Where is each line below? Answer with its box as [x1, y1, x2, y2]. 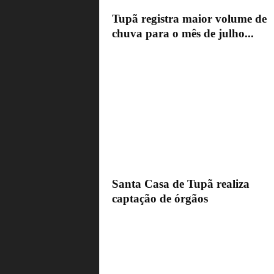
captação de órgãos [111, 192, 208, 206]
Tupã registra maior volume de [111, 12, 267, 26]
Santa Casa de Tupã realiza [111, 177, 250, 191]
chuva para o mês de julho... [111, 27, 254, 40]
